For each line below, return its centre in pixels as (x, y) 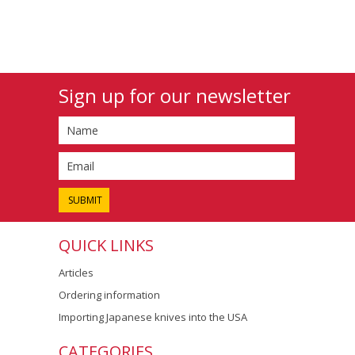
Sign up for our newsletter (175, 95)
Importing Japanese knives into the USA (153, 317)
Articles (76, 272)
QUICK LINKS (106, 245)
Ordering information (109, 294)
